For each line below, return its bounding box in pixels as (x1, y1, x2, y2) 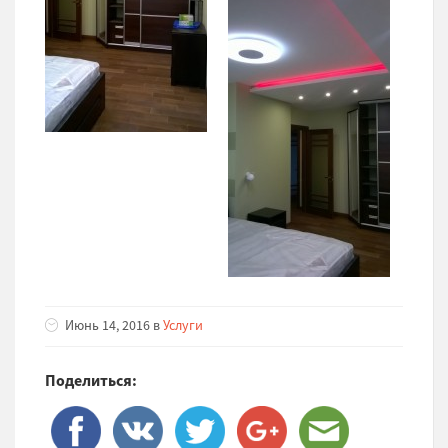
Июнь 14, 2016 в (65, 316, 163, 335)
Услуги (163, 316, 203, 335)
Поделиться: (45, 370, 137, 391)
